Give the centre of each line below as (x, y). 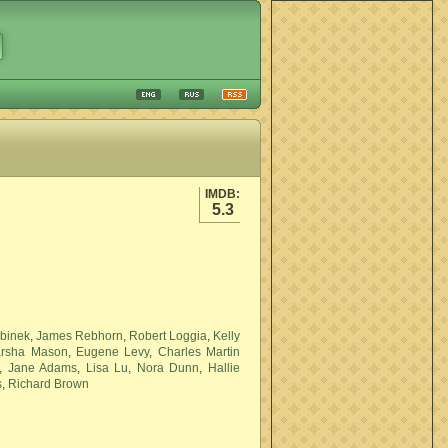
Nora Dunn (168, 368)
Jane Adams (42, 368)
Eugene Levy (112, 352)
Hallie (224, 368)
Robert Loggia (167, 336)
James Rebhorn (79, 336)
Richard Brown (48, 384)
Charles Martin (198, 352)
